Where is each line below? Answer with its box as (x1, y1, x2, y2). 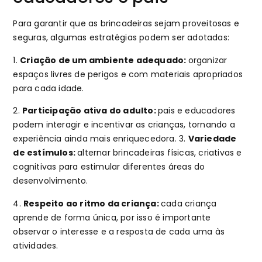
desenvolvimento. (13, 175, 88, 187)
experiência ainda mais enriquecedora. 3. (13, 133, 188, 145)
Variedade (188, 133, 237, 145)
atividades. (13, 239, 61, 251)
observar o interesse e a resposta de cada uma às (13, 225, 225, 237)
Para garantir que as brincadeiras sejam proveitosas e (13, 18, 240, 30)
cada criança (161, 197, 217, 209)
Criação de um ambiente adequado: (20, 54, 188, 66)
